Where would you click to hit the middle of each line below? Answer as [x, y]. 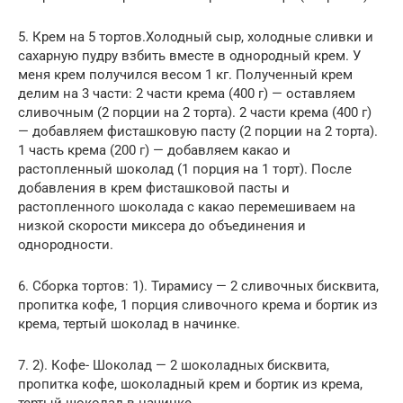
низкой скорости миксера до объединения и [162, 225]
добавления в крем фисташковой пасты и [154, 188]
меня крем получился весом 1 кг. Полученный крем [185, 74]
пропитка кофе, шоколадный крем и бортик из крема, [190, 384]
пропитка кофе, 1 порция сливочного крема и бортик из [198, 304]
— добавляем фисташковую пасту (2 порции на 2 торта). [198, 131]
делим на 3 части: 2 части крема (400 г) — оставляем [187, 93]
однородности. [66, 244]
